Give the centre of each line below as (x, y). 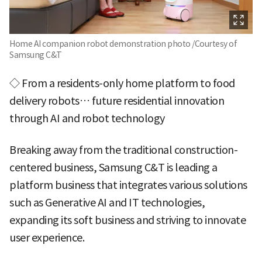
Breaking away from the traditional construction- (123, 150)
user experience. (47, 237)
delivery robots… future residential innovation (117, 101)
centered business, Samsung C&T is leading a (113, 167)
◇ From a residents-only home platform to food (122, 83)
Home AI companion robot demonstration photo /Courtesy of (123, 44)
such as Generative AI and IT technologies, (107, 202)
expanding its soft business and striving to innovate (127, 220)
